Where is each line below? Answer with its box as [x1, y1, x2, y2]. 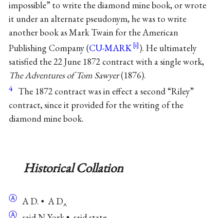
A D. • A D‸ [18, 195, 67, 208]
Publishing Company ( [8, 41, 89, 54]
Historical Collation [23, 159, 123, 177]
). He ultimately [139, 41, 197, 54]
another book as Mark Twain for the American [8, 26, 178, 39]
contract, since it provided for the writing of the [8, 98, 183, 111]
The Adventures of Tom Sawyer [8, 69, 119, 81]
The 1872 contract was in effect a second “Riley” [18, 85, 194, 97]
